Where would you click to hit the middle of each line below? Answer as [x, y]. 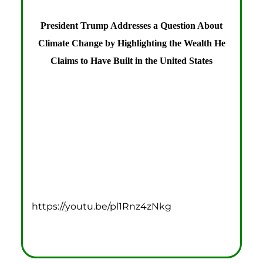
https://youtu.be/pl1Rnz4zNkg [102, 206]
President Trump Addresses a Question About [131, 25]
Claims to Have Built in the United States [131, 60]
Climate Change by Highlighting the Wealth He [131, 43]
